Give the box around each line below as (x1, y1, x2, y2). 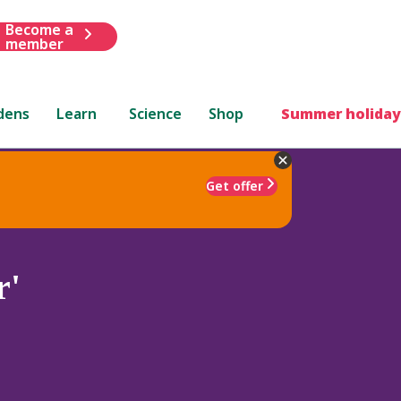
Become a (4, 19, 73, 39)
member (4, 33, 64, 54)
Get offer (206, 176, 263, 194)
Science (129, 103, 183, 124)
